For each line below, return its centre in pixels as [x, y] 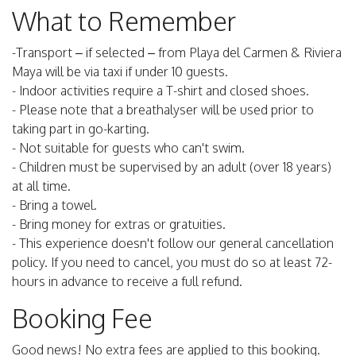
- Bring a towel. [54, 205]
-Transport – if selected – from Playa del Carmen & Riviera [177, 53]
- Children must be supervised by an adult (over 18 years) [172, 167]
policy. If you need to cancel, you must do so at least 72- [172, 263]
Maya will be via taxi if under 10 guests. [120, 72]
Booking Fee [82, 319]
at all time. [41, 186]
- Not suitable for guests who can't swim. [128, 148]
